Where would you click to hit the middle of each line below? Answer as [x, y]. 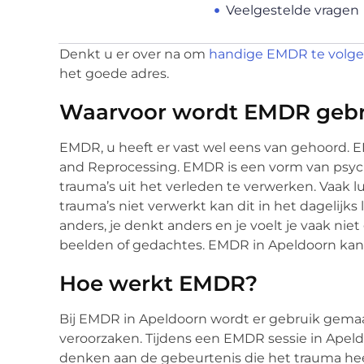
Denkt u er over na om [134, 54]
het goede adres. [114, 73]
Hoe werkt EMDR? [158, 283]
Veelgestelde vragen [292, 10]
